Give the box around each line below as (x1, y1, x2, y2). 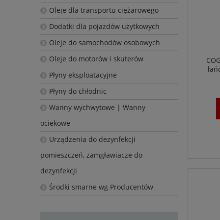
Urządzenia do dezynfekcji (49, 135, 136, 144)
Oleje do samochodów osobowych (49, 38, 160, 48)
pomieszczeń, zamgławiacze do (40, 150, 142, 160)
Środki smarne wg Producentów (49, 182, 153, 192)
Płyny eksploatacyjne (49, 70, 117, 80)
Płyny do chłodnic (49, 86, 107, 96)
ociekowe (40, 118, 70, 128)
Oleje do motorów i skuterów (49, 54, 143, 64)
